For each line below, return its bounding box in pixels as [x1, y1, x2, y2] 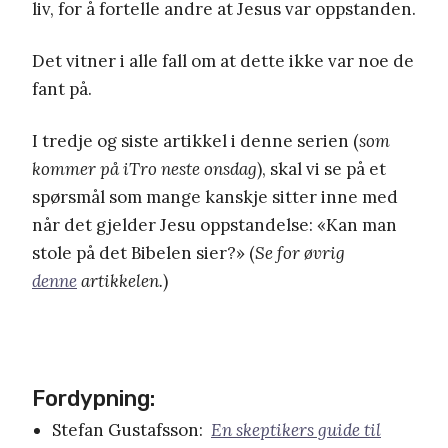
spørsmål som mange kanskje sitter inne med [32, 185, 398, 208]
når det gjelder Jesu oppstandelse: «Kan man [32, 213, 397, 236]
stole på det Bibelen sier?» [32, 241, 245, 264]
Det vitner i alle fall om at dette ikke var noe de [32, 49, 414, 72]
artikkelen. [77, 269, 163, 292]
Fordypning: [32, 384, 155, 412]
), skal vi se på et [257, 157, 386, 180]
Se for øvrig [255, 241, 345, 264]
